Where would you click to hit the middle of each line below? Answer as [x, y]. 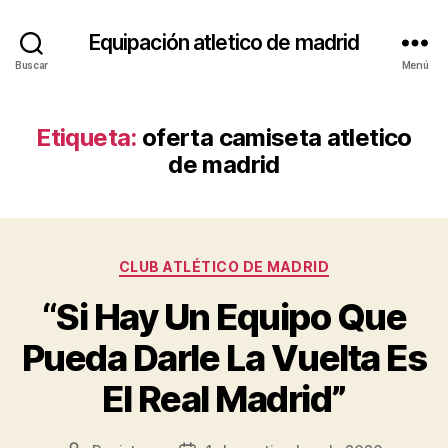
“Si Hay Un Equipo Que [224, 316]
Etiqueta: [86, 137]
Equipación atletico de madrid [224, 42]
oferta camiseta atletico [276, 137]
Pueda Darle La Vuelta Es [224, 357]
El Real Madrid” [224, 398]
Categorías [267, 262]
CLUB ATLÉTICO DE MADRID [224, 266]
